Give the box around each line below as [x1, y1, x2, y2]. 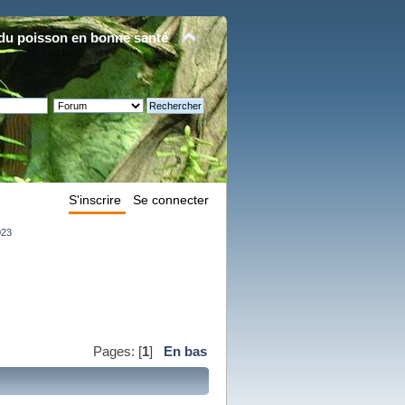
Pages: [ [92, 344, 142, 360]
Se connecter [133, 193, 209, 208]
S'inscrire [69, 193, 121, 208]
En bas [163, 344, 207, 360]
